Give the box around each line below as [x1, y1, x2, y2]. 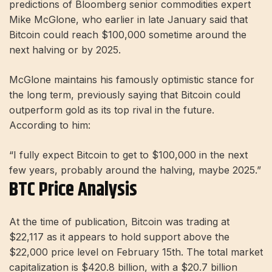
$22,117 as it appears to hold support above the [9, 230, 229, 243]
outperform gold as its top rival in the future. [9, 104, 214, 117]
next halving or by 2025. [9, 44, 121, 56]
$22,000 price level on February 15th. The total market [9, 245, 263, 258]
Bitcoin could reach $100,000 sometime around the [9, 29, 246, 41]
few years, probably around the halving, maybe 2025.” [9, 164, 261, 177]
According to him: [9, 119, 90, 132]
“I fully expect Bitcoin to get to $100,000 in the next [9, 149, 248, 161]
